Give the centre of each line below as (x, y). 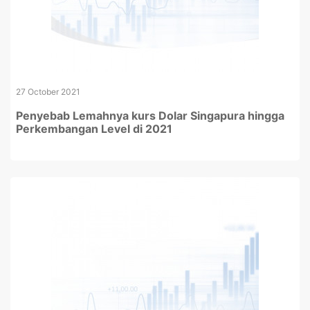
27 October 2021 (48, 92)
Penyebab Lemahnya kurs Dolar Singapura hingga (150, 116)
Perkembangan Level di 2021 (94, 129)
